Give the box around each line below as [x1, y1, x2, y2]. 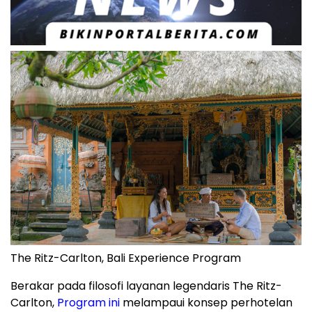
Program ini [57, 294, 120, 311]
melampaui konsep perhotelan [120, 294, 292, 311]
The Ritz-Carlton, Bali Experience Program [10, 249, 241, 266]
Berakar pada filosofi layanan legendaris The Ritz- [10, 277, 282, 294]
